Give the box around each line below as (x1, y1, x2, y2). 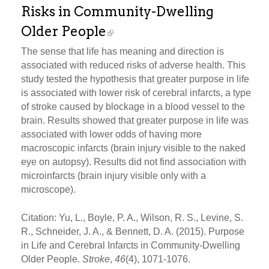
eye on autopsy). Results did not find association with (21, 156, 246, 167)
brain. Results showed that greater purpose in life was (21, 115, 249, 125)
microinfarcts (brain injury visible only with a (21, 170, 206, 181)
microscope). (21, 184, 76, 195)
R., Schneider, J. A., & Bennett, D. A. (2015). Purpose (21, 226, 244, 237)
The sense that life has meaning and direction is (21, 46, 224, 56)
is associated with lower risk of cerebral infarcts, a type (21, 87, 251, 98)
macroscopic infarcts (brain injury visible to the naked (21, 142, 246, 153)
